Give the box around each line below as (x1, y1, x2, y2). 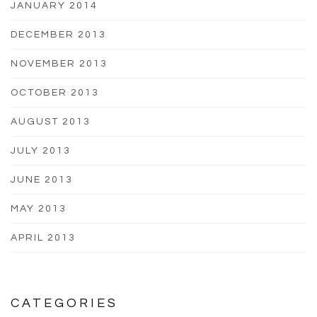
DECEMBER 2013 (11, 29, 106, 40)
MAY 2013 (11, 203, 67, 214)
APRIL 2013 (11, 232, 76, 243)
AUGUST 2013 (11, 116, 91, 127)
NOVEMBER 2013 (11, 58, 108, 69)
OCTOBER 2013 (11, 87, 99, 98)
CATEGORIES (11, 296, 118, 310)
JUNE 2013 (11, 174, 73, 185)
